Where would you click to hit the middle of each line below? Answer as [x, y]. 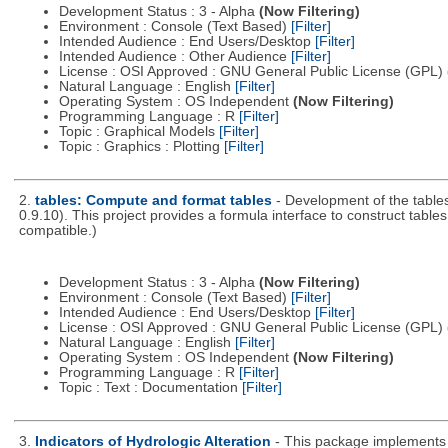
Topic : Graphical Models [138, 132]
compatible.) [57, 231]
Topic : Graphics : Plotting [141, 147]
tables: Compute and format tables [153, 201]
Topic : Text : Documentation [150, 387]
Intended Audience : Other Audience [174, 57]
